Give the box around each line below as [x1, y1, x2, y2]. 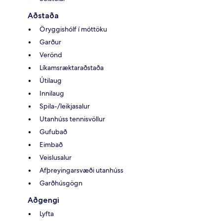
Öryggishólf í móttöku [39, 24, 107, 34]
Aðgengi [28, 195, 59, 205]
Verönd [39, 50, 62, 59]
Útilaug [39, 75, 62, 85]
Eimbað [39, 140, 63, 149]
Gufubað [39, 127, 67, 136]
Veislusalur [39, 152, 72, 162]
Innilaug [39, 88, 64, 98]
